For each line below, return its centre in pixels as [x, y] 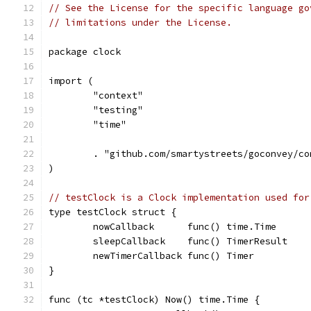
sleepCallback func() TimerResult [190, 241]
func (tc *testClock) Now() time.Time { [154, 300]
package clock [85, 52]
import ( [71, 81]
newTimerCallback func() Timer [174, 256]
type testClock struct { [112, 212]
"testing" [118, 110]
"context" [118, 95]
